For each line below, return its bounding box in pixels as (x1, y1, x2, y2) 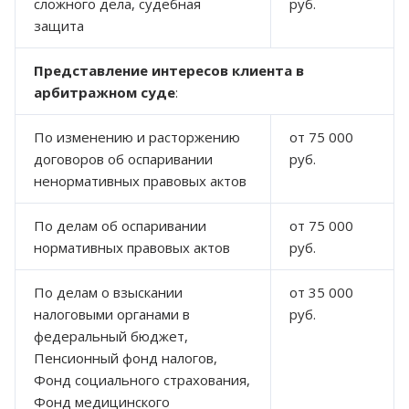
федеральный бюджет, (34, 326, 188, 345)
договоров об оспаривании (34, 149, 213, 168)
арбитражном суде (34, 82, 175, 101)
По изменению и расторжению (34, 127, 240, 146)
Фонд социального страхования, (34, 370, 250, 389)
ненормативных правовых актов (34, 171, 246, 190)
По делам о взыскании (34, 282, 183, 301)
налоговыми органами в (34, 304, 190, 323)
